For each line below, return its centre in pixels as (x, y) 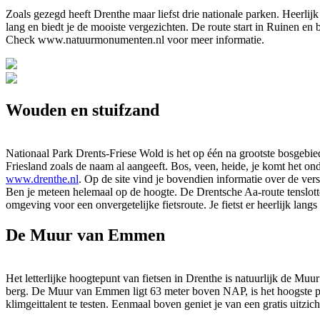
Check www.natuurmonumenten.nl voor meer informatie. (135, 40)
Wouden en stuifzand (82, 110)
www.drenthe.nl (42, 179)
